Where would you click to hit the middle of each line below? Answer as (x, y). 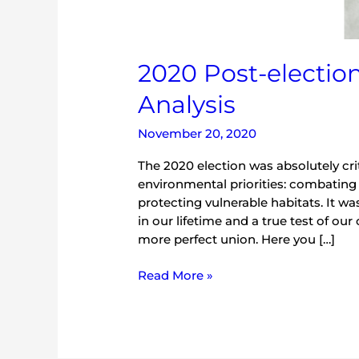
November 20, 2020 (198, 133)
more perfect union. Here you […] (237, 239)
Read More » (176, 276)
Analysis (187, 104)
